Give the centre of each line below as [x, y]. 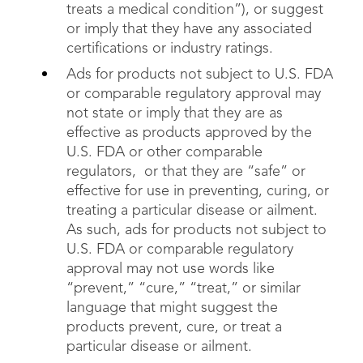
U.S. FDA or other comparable [164, 152]
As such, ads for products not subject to [196, 230]
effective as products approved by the [189, 133]
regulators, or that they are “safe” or [186, 172]
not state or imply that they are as [175, 113]
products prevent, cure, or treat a [174, 327]
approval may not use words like [171, 269]
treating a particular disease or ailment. [194, 211]
